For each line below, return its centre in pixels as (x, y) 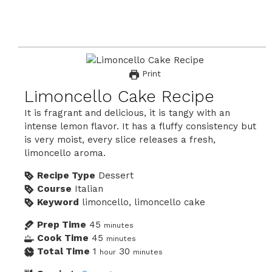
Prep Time (62, 225)
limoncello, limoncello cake (144, 202)
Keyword (58, 202)
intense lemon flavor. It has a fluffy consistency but (140, 127)
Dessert (116, 176)
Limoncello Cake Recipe (119, 97)
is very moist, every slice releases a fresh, (120, 140)
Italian (89, 189)
